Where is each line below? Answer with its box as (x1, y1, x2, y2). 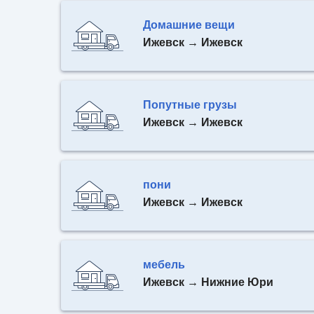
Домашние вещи (143, 19, 235, 31)
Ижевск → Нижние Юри (143, 276, 273, 288)
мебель (143, 259, 185, 271)
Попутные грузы (143, 99, 237, 111)
